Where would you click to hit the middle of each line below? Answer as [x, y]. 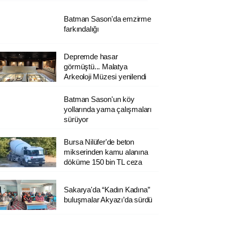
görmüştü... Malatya [96, 66]
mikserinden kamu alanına [106, 152]
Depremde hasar [91, 56]
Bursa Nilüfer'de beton [99, 142]
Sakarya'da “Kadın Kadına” [107, 189]
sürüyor [76, 119]
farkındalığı [81, 29]
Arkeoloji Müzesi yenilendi [105, 76]
